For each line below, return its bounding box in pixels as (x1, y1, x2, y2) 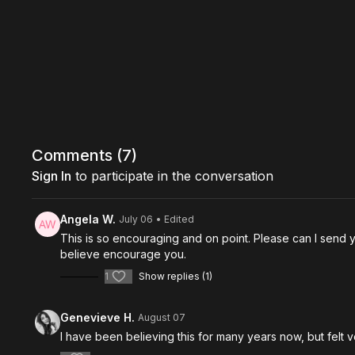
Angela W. (60, 212, 116, 226)
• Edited (156, 213, 195, 225)
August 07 (138, 311, 186, 323)
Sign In (32, 168, 72, 184)
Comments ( (32, 146, 123, 165)
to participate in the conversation (71, 168, 274, 184)
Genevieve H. (60, 311, 136, 324)
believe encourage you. (60, 247, 190, 261)
